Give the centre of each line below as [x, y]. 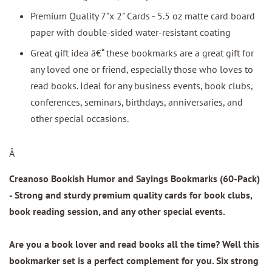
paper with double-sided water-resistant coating [131, 32]
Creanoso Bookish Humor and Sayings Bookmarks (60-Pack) [134, 178]
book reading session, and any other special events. [117, 211]
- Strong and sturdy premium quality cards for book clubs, [131, 195]
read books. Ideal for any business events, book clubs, [141, 85]
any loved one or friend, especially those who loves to [142, 69]
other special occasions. [80, 118]
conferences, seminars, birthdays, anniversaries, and [137, 102]
